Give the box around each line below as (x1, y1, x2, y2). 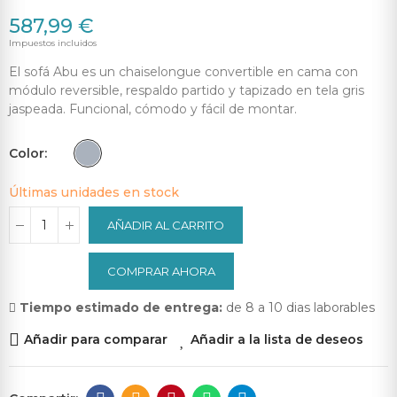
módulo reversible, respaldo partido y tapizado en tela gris (9, 82, 364, 99)
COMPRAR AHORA (107, 264, 215, 279)
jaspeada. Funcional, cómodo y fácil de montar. (9, 101, 297, 118)
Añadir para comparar (24, 331, 167, 348)
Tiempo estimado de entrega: (19, 300, 222, 316)
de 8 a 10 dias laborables (222, 300, 375, 316)
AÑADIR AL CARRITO (107, 218, 224, 233)
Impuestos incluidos (9, 37, 97, 50)
